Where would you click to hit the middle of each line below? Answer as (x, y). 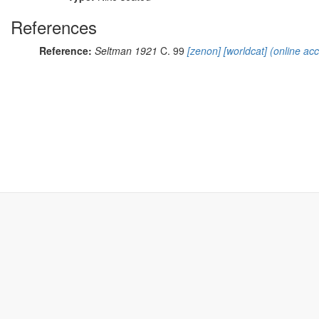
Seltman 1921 (126, 51)
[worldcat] (244, 51)
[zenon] (203, 51)
